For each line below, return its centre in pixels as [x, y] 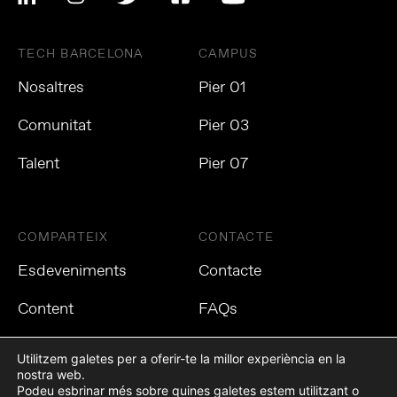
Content [46, 309]
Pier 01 [222, 88]
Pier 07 [223, 164]
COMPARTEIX [63, 237]
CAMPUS [229, 54]
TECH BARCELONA [81, 54]
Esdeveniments [72, 271]
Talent [39, 164]
